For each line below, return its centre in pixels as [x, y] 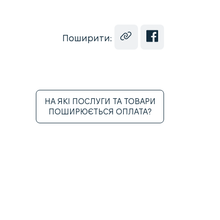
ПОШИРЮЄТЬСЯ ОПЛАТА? [100, 112]
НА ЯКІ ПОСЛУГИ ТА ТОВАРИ [100, 101]
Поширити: [87, 38]
